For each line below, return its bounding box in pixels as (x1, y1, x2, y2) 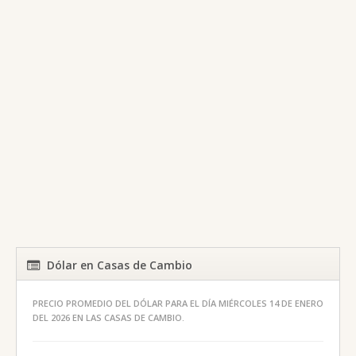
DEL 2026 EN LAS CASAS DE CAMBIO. (33, 311, 184, 323)
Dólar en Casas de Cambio (47, 257, 192, 273)
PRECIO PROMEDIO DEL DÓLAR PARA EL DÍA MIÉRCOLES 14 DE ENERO (33, 296, 323, 309)
